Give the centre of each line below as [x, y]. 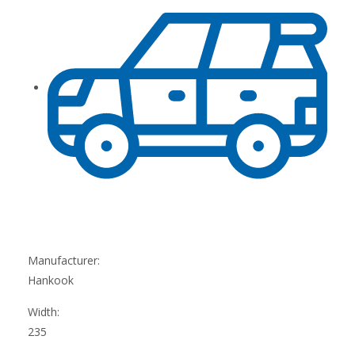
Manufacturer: [64, 260]
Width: [44, 311]
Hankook [51, 280]
